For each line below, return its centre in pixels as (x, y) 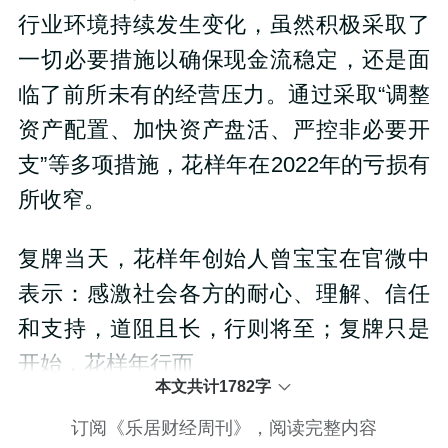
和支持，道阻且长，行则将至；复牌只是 (224, 328)
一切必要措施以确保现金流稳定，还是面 (224, 59)
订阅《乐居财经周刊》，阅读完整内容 (224, 427)
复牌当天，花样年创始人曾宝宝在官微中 (224, 258)
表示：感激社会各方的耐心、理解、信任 (224, 293)
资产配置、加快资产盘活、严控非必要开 (224, 129)
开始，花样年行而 (105, 363)
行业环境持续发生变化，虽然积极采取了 (224, 24)
